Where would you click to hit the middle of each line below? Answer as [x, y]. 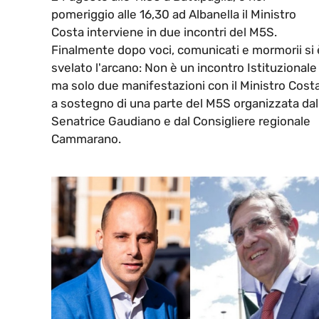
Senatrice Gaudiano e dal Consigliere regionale [181, 121]
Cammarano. [86, 139]
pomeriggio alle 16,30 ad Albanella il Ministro [174, 15]
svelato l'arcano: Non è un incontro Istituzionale [184, 68]
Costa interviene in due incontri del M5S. [164, 32]
